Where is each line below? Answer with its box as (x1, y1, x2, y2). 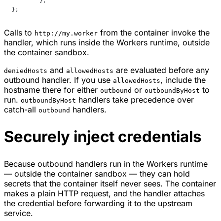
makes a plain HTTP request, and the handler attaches (4, 188, 205, 199)
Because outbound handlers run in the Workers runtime (4, 159, 208, 169)
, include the (160, 75, 206, 85)
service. (4, 208, 33, 219)
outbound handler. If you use (4, 75, 113, 85)
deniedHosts (4, 67, 47, 75)
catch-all (4, 105, 38, 115)
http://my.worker (35, 30, 98, 37)
